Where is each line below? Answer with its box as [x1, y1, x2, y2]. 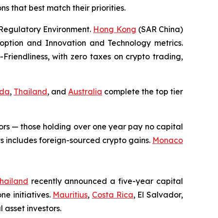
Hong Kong [93, 24, 136, 35]
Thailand [14, 87, 47, 97]
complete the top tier [102, 87, 183, 97]
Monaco [152, 135, 183, 145]
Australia [68, 87, 102, 97]
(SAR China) [136, 24, 183, 35]
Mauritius [53, 190, 88, 200]
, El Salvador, [133, 190, 183, 200]
